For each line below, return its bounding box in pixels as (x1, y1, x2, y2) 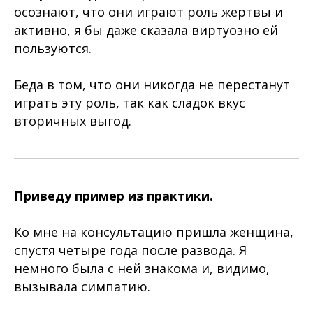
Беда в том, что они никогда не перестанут (14, 76, 290, 93)
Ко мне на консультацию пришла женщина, (14, 224, 293, 240)
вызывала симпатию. (14, 278, 150, 295)
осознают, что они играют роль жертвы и (14, 3, 283, 20)
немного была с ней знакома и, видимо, (14, 260, 270, 277)
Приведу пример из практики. (14, 187, 213, 204)
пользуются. (14, 40, 92, 57)
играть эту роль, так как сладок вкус (14, 94, 245, 111)
